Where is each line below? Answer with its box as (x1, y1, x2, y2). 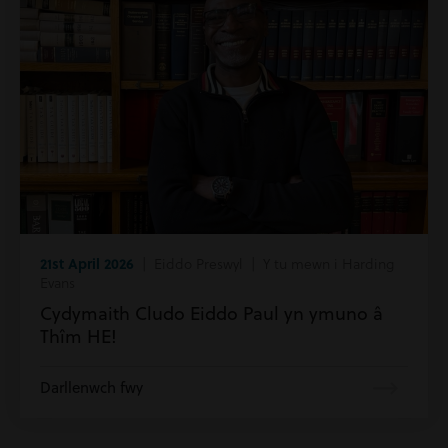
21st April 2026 (40, 252, 134, 273)
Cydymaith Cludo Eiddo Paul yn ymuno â (40, 300, 383, 326)
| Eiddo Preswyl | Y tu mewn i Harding (134, 252, 394, 274)
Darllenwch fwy (40, 376, 143, 398)
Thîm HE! (40, 323, 117, 349)
